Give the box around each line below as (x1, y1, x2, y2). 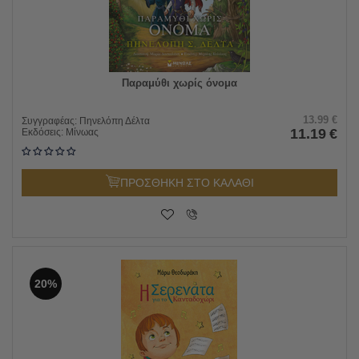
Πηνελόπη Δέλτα (79, 115, 150, 127)
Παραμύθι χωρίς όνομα (122, 76, 237, 89)
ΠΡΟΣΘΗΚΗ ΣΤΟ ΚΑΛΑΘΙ (119, 175, 254, 189)
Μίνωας (66, 126, 99, 138)
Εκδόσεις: (22, 126, 66, 138)
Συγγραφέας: (22, 115, 79, 127)
